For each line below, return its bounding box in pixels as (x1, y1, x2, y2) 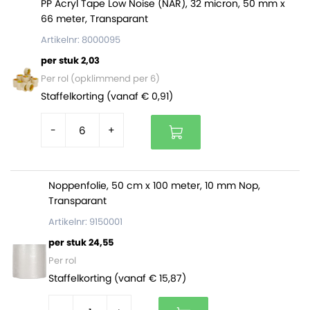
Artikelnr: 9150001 (48, 215, 123, 228)
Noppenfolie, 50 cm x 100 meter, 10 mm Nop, (48, 178, 261, 192)
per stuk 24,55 (48, 235, 114, 249)
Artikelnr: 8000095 (40, 33, 120, 46)
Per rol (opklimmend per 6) (40, 71, 160, 85)
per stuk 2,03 (40, 53, 100, 67)
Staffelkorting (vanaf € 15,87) (48, 271, 187, 285)
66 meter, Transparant (40, 11, 148, 26)
